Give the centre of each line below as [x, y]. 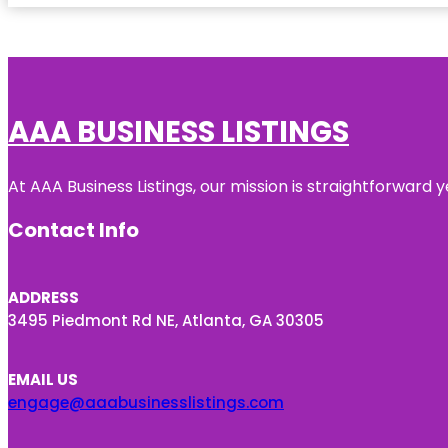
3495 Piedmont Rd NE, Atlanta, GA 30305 [166, 320]
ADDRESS [43, 297]
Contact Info [73, 229]
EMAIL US [43, 379]
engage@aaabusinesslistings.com [146, 402]
